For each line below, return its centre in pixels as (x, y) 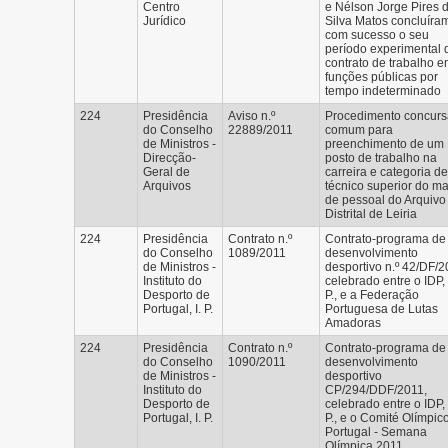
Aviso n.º (251, 116)
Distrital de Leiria (371, 214)
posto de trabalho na (381, 158)
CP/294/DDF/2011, (376, 390)
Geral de (166, 172)
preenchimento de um (384, 144)
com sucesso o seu (377, 35)
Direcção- (169, 158)
